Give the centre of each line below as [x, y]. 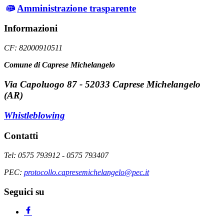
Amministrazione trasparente [77, 8]
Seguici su [24, 191]
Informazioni [31, 28]
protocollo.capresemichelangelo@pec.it [86, 172]
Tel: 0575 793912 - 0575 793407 [56, 155]
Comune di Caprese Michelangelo [59, 65]
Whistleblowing [34, 115]
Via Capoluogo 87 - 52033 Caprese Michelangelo [102, 84]
